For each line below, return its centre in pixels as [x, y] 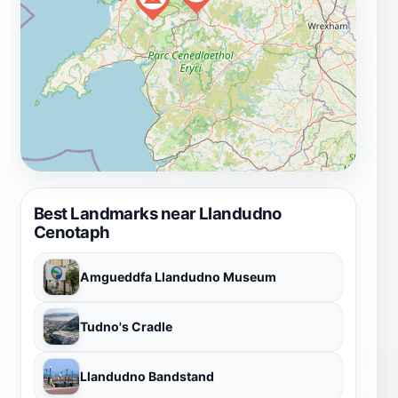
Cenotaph [72, 231]
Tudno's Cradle [126, 326]
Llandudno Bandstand [147, 376]
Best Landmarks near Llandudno [158, 213]
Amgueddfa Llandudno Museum [178, 276]
